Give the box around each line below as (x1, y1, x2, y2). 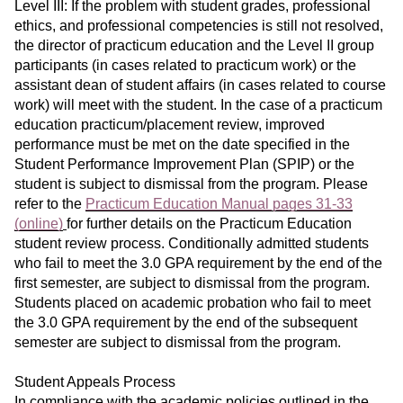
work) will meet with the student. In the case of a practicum (14, 97, 382, 113)
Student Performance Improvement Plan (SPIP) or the (14, 157, 354, 173)
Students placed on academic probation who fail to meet (14, 295, 371, 311)
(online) (14, 216, 63, 232)
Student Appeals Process (14, 374, 175, 390)
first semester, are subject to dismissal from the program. (14, 275, 370, 291)
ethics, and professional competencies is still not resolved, (14, 18, 383, 34)
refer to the (14, 196, 85, 212)
